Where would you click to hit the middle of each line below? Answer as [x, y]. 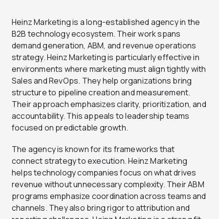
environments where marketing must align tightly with [109, 69]
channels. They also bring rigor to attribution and [101, 208]
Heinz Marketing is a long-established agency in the [106, 22]
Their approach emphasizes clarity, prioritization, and [109, 104]
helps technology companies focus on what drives [104, 172]
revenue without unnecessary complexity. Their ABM [108, 184]
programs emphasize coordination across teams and [109, 196]
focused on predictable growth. [70, 127]
